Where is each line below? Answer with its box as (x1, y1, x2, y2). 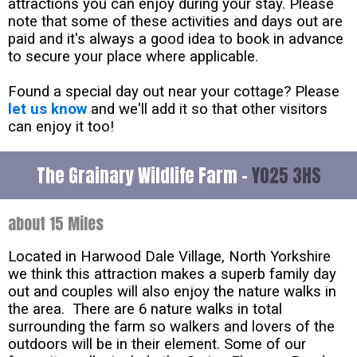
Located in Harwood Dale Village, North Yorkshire (8, 247, 331, 265)
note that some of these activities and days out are (8, 12, 343, 30)
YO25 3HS (251, 161, 321, 189)
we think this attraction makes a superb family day (8, 265, 336, 283)
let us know (8, 100, 87, 118)
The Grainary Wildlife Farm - (36, 161, 252, 189)
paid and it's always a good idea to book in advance (8, 29, 343, 48)
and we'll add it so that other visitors (87, 100, 328, 118)
